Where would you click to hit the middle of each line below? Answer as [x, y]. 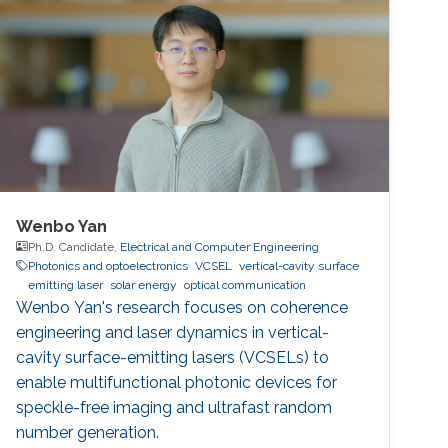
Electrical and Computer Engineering [220, 246]
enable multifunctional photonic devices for [177, 382]
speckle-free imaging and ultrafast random [174, 407]
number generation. [88, 432]
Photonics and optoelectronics [108, 265]
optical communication [245, 284]
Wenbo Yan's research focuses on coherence [182, 307]
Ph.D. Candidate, [74, 246]
